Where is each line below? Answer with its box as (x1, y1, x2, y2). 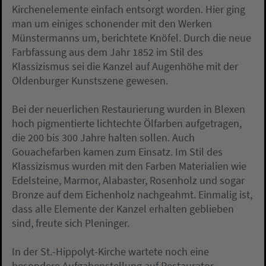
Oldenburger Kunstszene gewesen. (12, 74, 168, 88)
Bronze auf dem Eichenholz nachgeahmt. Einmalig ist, (12, 188, 252, 202)
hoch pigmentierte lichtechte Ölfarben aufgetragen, (12, 116, 242, 131)
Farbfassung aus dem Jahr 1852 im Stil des (12, 45, 203, 59)
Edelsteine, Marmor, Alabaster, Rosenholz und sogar (12, 173, 245, 188)
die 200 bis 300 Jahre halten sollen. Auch (12, 131, 195, 145)
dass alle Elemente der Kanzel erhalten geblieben (12, 202, 234, 216)
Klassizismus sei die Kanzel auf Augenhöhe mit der (12, 59, 238, 74)
